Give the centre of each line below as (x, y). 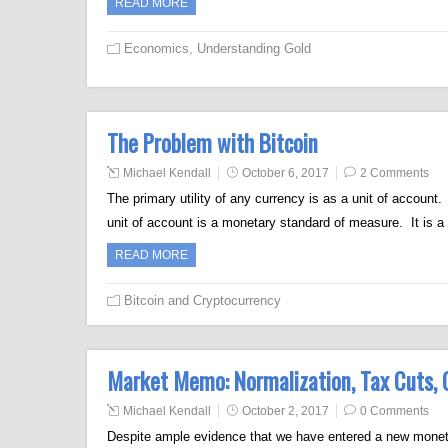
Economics (156, 48)
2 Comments (394, 173)
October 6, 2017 (285, 173)
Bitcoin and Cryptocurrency (202, 300)
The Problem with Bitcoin (212, 143)
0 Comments (394, 411)
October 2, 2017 (285, 411)
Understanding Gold (254, 48)
